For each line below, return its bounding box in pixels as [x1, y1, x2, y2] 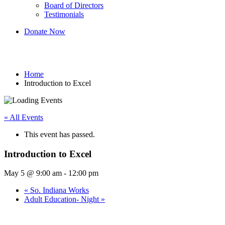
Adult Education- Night [24, 195, 101, 204]
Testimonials [44, 10, 84, 19]
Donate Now [24, 27, 65, 36]
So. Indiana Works [28, 186, 89, 195]
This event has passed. [24, 130, 95, 139]
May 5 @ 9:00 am [4, 169, 62, 178]
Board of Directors [44, 1, 103, 10]
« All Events [4, 113, 43, 122]
